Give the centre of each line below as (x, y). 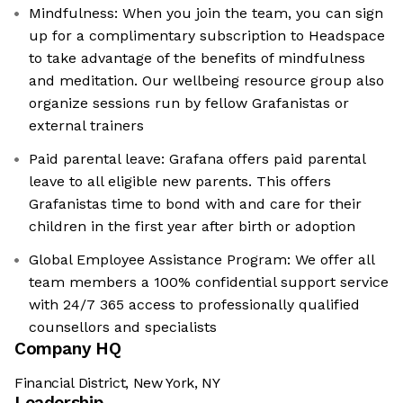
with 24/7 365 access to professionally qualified (194, 305)
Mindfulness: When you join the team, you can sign (206, 13)
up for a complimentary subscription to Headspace (207, 36)
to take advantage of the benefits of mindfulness (197, 58)
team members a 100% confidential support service (209, 282)
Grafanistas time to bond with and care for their (195, 204)
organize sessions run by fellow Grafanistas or (189, 103)
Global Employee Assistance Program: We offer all (202, 260)
